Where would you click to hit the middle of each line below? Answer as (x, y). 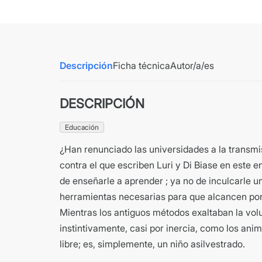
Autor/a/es (192, 65)
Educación (82, 127)
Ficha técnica (142, 65)
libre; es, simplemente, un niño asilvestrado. (152, 244)
